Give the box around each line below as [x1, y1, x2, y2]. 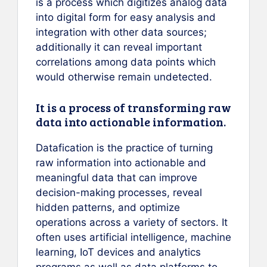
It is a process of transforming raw [36, 98, 231, 116]
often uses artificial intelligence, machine [36, 231, 231, 243]
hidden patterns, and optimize [36, 201, 180, 213]
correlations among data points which [36, 56, 216, 69]
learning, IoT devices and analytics [36, 246, 201, 258]
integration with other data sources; [36, 26, 207, 39]
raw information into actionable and [36, 156, 206, 169]
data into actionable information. [36, 113, 226, 130]
